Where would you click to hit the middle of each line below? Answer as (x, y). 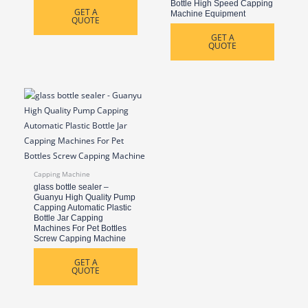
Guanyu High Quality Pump (85, 198)
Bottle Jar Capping (69, 218)
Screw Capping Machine (80, 239)
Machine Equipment (208, 13)
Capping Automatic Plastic (83, 208)
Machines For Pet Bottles (80, 229)
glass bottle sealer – (71, 187)
